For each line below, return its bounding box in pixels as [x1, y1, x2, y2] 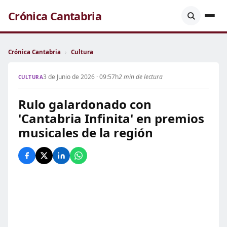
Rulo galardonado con [18, 96, 152, 112]
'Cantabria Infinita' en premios [18, 110, 204, 127]
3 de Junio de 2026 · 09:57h [43, 72, 119, 81]
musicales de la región [18, 124, 153, 141]
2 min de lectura [119, 72, 163, 81]
